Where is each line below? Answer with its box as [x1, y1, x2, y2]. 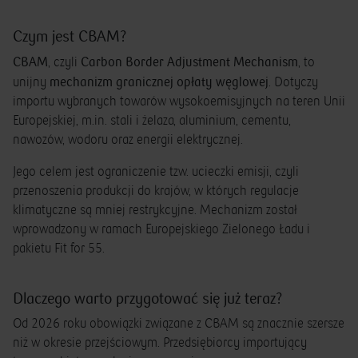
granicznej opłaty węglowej [116, 74, 268, 90]
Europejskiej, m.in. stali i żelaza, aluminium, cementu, [13, 113, 291, 129]
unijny [13, 74, 50, 90]
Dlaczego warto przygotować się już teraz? [13, 289, 282, 308]
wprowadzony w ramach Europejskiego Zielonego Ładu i [13, 221, 310, 237]
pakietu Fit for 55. [13, 241, 105, 257]
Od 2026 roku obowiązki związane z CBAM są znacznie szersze [13, 316, 344, 332]
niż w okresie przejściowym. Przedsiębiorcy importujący [13, 335, 307, 351]
